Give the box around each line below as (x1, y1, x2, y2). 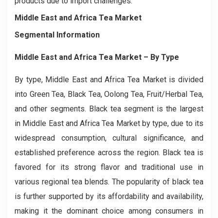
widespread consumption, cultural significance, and (15, 133, 203, 143)
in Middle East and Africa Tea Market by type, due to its (15, 118, 203, 128)
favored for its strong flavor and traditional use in (15, 162, 203, 172)
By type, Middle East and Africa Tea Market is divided (15, 74, 203, 84)
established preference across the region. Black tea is (15, 147, 203, 157)
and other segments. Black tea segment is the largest (15, 104, 203, 113)
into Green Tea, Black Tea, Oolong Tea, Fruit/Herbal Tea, (15, 89, 203, 99)
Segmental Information (15, 30, 100, 39)
